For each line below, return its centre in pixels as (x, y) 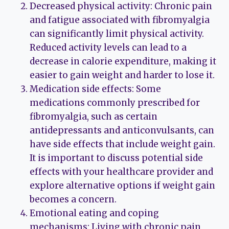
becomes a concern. (73, 200)
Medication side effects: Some (95, 89)
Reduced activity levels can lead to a (108, 48)
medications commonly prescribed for (115, 103)
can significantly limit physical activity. (117, 34)
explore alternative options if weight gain (122, 186)
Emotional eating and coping (94, 213)
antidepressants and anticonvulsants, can (122, 131)
